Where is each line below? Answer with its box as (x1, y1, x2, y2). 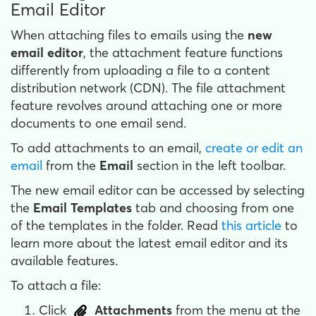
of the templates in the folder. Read (11, 217, 221, 233)
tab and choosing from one (132, 200, 294, 216)
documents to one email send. (11, 115, 186, 131)
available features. (11, 253, 121, 269)
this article (221, 217, 281, 233)
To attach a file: (11, 277, 101, 293)
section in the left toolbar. (133, 157, 289, 174)
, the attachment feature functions (83, 44, 283, 61)
